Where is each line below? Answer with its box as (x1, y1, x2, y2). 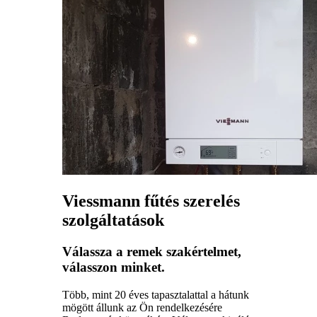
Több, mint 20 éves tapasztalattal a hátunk (62, 288, 249, 301)
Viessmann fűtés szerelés (62, 192, 240, 211)
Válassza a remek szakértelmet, (62, 244, 241, 260)
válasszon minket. (62, 260, 165, 275)
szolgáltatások (62, 211, 164, 230)
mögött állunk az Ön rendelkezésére (62, 301, 222, 313)
